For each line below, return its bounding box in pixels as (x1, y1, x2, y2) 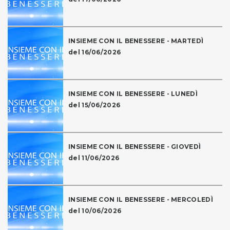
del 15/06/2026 (68, 101, 121, 109)
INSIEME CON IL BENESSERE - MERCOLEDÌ (68, 196, 213, 204)
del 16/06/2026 (68, 48, 121, 56)
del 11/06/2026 (68, 154, 120, 162)
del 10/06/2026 (68, 207, 122, 215)
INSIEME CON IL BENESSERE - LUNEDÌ (68, 90, 198, 98)
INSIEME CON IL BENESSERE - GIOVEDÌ (68, 143, 201, 151)
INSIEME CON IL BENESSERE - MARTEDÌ (68, 37, 204, 45)
